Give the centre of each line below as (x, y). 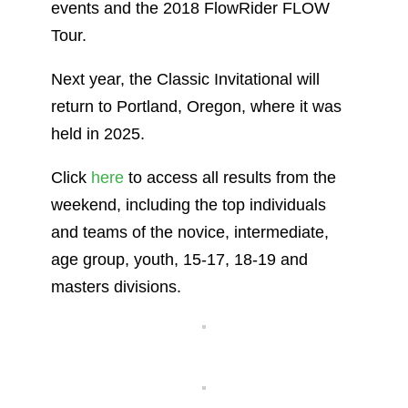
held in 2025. (98, 133)
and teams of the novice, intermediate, (190, 232)
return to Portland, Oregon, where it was (196, 106)
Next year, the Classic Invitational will (185, 79)
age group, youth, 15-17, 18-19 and (179, 259)
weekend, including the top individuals (189, 204)
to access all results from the (230, 177)
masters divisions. (116, 286)
